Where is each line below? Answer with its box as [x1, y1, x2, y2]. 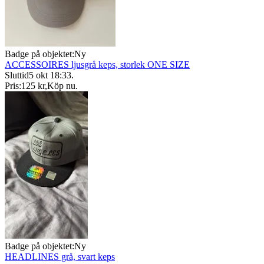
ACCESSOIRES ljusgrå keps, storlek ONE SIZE [5, 60, 190, 70]
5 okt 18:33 [29, 70, 71, 80]
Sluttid [5, 70, 29, 80]
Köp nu [47, 81, 75, 91]
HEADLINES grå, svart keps [5, 252, 115, 262]
